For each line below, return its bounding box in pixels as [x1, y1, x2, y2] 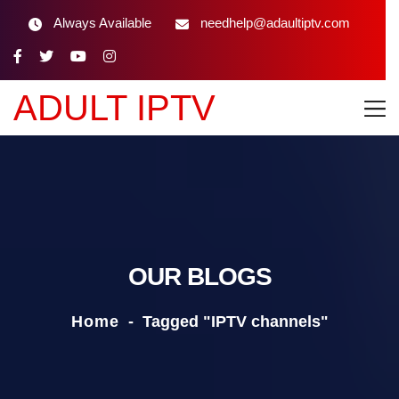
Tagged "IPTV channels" [142, 313, 329, 330]
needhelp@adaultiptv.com [200, 15, 350, 30]
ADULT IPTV [13, 88, 216, 127]
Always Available [53, 15, 151, 30]
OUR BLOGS [127, 263, 272, 290]
